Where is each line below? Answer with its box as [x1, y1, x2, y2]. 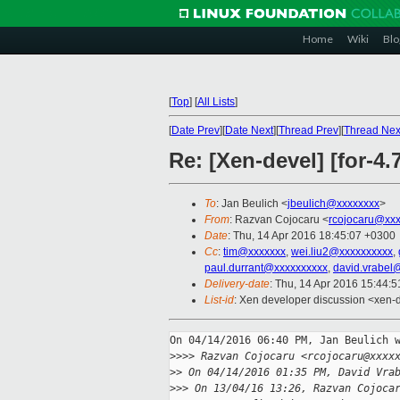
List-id [204, 294, 234, 307]
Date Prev [171, 124, 220, 137]
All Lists [197, 96, 235, 108]
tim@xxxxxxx [223, 246, 286, 259]
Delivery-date [204, 278, 270, 291]
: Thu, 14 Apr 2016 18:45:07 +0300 [228, 229, 396, 243]
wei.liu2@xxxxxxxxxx [291, 246, 393, 259]
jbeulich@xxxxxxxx [287, 197, 379, 211]
